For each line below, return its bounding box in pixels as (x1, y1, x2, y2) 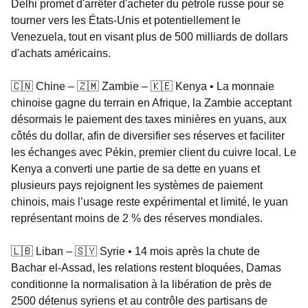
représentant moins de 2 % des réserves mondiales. (11, 212, 263, 225)
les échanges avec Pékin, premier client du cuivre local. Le (11, 146, 296, 159)
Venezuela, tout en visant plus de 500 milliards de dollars (11, 31, 288, 43)
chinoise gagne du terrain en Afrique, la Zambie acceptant (11, 97, 291, 109)
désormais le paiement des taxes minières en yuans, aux (11, 113, 287, 126)
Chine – (33, 80, 77, 93)
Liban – (33, 245, 75, 258)
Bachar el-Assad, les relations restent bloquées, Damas (11, 262, 281, 274)
